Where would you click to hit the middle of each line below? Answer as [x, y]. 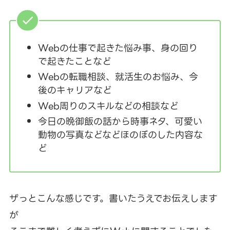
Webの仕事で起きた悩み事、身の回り [118, 48]
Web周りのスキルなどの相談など [108, 106]
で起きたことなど [74, 61]
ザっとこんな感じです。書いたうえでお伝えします [113, 199]
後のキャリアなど [75, 90]
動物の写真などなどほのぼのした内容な [120, 135]
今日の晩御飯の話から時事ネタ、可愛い [120, 122]
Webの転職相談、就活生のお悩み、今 [118, 77]
